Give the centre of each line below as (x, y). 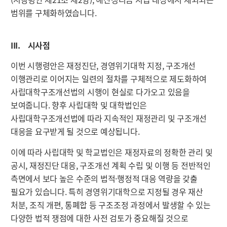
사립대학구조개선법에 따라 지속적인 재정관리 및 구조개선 (109, 118)
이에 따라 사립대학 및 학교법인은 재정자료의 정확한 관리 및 (111, 152)
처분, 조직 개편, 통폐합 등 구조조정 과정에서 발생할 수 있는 (110, 204)
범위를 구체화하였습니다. (53, 13)
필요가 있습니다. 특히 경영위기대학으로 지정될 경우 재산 (107, 191)
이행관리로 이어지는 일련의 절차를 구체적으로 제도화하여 (109, 79)
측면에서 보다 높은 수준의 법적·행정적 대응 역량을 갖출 (104, 178)
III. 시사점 (30, 45)
